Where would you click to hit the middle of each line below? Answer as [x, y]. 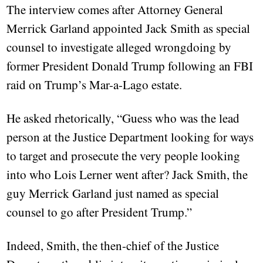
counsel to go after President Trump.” [100, 212]
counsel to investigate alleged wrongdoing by [119, 47]
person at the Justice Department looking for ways [130, 137]
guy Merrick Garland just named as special [113, 193]
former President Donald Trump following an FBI [130, 66]
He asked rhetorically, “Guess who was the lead [123, 118]
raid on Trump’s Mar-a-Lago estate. [95, 85]
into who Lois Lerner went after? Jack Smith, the [127, 175]
